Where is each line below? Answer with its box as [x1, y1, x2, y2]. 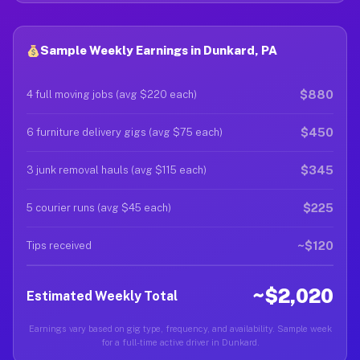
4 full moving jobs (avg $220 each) [27, 88, 197, 100]
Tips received [27, 239, 92, 252]
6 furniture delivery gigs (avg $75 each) [27, 126, 223, 138]
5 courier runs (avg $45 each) [27, 202, 171, 214]
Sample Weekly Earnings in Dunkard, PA [40, 43, 278, 57]
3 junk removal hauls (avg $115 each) [27, 164, 207, 176]
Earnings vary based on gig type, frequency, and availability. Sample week [28, 324, 332, 333]
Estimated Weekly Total [27, 288, 178, 304]
